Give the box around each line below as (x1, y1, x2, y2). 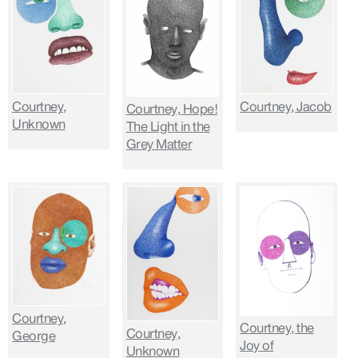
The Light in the (125, 117, 210, 138)
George (12, 326, 55, 348)
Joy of (240, 335, 274, 356)
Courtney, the (240, 317, 314, 339)
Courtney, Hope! (125, 99, 218, 121)
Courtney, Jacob (240, 97, 332, 118)
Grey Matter (125, 134, 193, 156)
